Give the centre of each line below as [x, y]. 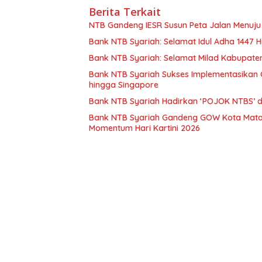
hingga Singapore [124, 85]
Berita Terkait [125, 11]
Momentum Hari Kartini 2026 [144, 128]
